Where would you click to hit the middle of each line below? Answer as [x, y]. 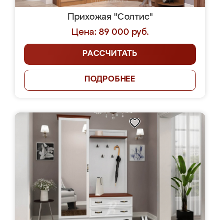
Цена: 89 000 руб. [110, 32]
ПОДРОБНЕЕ [110, 80]
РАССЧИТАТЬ [110, 54]
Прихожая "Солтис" [110, 17]
